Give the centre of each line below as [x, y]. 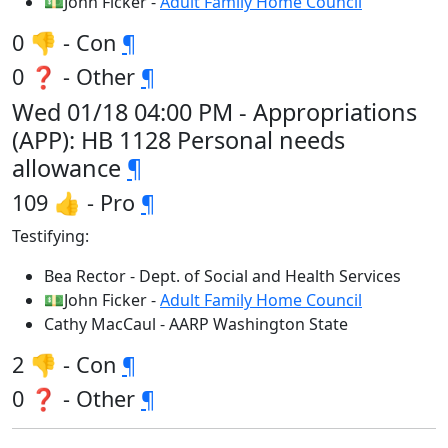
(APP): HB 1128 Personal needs [178, 140]
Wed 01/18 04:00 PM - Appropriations [214, 112]
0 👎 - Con [67, 42]
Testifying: [50, 236]
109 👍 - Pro [76, 202]
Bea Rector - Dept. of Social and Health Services [222, 276]
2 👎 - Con [67, 364]
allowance [69, 168]
